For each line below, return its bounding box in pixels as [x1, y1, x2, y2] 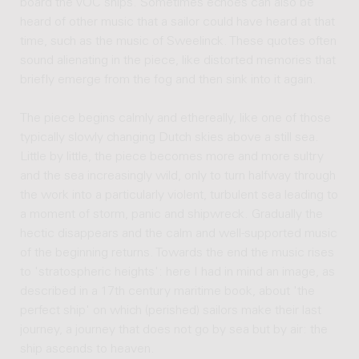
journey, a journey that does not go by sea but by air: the [19, 324, 328, 337]
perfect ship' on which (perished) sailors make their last [19, 305, 321, 318]
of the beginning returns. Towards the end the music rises [19, 247, 334, 260]
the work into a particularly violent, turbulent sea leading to [19, 189, 338, 203]
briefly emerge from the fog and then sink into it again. [19, 74, 317, 87]
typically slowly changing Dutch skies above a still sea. [19, 131, 319, 145]
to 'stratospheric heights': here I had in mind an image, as [19, 266, 335, 280]
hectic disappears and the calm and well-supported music [19, 228, 337, 241]
